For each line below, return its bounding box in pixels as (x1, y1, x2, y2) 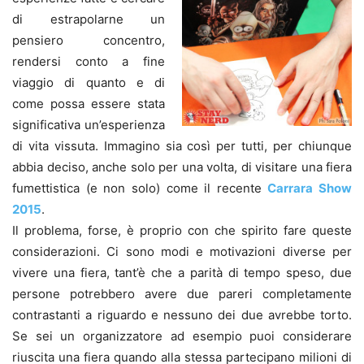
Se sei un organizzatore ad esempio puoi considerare (12, 327, 352, 344)
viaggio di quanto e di (12, 74, 165, 90)
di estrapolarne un (12, 11, 165, 27)
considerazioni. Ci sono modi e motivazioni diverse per (12, 243, 352, 259)
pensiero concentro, (12, 32, 165, 48)
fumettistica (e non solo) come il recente (12, 180, 268, 196)
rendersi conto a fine (12, 53, 165, 69)
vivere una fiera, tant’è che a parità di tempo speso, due (12, 264, 352, 280)
